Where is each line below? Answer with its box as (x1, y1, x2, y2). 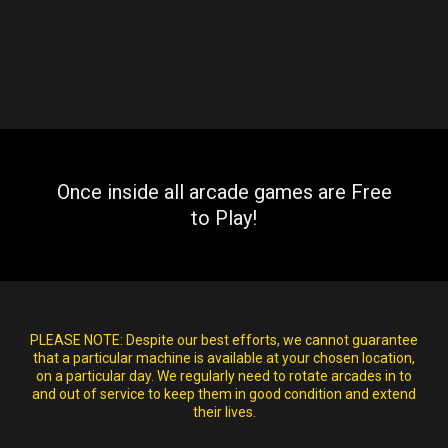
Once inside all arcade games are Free (56, 179, 392, 204)
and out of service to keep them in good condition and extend (32, 385, 416, 402)
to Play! (191, 205, 257, 230)
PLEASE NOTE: (30, 331, 123, 348)
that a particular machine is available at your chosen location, (33, 349, 415, 366)
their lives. (192, 403, 256, 420)
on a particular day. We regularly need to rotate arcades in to (36, 367, 412, 384)
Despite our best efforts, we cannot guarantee (123, 331, 418, 348)
